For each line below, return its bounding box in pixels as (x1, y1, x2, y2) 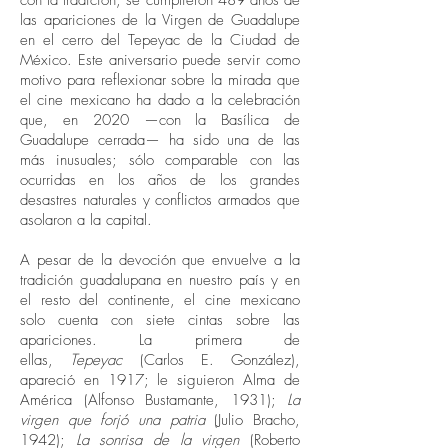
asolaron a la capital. (20, 210, 157, 230)
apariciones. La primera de (20, 330, 300, 350)
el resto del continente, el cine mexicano (20, 290, 300, 310)
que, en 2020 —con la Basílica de (20, 110, 300, 130)
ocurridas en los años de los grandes (20, 170, 300, 190)
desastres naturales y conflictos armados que (20, 190, 300, 210)
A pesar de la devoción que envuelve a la (20, 250, 300, 270)
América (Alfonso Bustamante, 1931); (20, 390, 287, 410)
